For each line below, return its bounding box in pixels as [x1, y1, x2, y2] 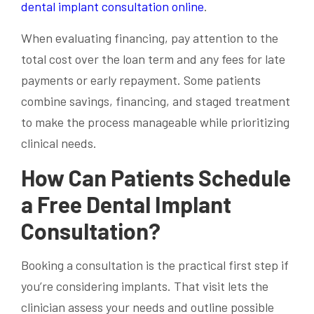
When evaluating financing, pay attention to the [21, 30, 278, 46]
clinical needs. [21, 135, 97, 151]
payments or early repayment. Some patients [21, 72, 261, 88]
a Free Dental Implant [21, 191, 231, 218]
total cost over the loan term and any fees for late [21, 51, 285, 67]
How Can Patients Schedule [21, 164, 291, 191]
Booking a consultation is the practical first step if [21, 257, 289, 273]
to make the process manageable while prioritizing [21, 114, 289, 130]
